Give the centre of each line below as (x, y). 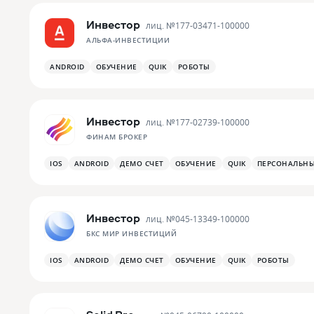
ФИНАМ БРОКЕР (117, 137)
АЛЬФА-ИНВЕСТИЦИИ (128, 40)
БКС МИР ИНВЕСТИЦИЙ (131, 233)
